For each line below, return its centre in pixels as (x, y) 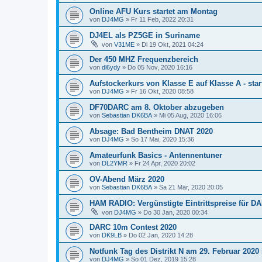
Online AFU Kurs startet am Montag (154, 11)
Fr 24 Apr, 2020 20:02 (165, 163)
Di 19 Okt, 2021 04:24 (173, 44)
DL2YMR (115, 163)
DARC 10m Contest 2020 (133, 227)
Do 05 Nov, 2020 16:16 (160, 67)
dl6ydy (111, 67)
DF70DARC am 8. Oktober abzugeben (157, 107)
